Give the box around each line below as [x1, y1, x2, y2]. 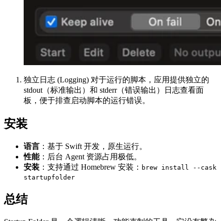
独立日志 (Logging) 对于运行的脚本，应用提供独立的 [24, 75, 209, 84]
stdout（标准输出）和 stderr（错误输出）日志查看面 [24, 86, 204, 95]
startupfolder [24, 174, 75, 182]
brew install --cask [142, 164, 217, 172]
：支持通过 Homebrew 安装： [39, 163, 142, 172]
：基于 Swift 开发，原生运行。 [39, 142, 147, 151]
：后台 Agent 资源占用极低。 [39, 152, 142, 161]
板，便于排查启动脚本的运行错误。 [24, 96, 150, 105]
